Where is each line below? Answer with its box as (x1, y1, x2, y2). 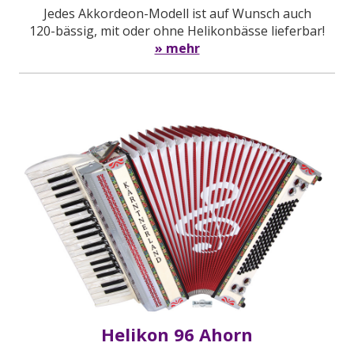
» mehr (154, 39, 200, 57)
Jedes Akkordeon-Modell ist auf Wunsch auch (43, 4, 311, 22)
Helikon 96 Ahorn (101, 322, 253, 347)
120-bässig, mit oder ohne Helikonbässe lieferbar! (29, 21, 325, 40)
